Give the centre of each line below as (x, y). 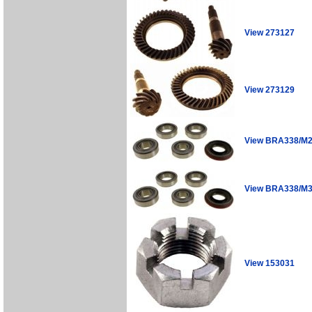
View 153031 (270, 263)
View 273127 (270, 32)
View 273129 (270, 89)
